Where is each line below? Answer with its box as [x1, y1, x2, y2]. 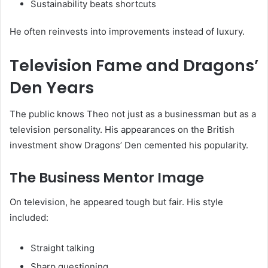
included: [10, 211, 48, 223]
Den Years [10, 76, 94, 99]
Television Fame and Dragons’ [10, 54, 258, 77]
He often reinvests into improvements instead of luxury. [10, 25, 245, 37]
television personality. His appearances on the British [10, 124, 234, 136]
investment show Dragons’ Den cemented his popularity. [10, 139, 248, 151]
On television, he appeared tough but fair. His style [10, 196, 223, 208]
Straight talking [31, 242, 95, 254]
